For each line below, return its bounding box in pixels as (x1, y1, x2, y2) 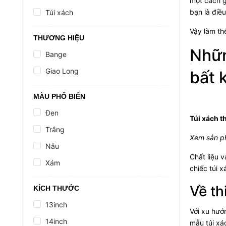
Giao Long (45, 67, 79, 75)
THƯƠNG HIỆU (33, 34, 84, 42)
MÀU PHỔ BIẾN (33, 92, 85, 100)
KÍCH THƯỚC (33, 184, 79, 192)
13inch (45, 200, 67, 209)
